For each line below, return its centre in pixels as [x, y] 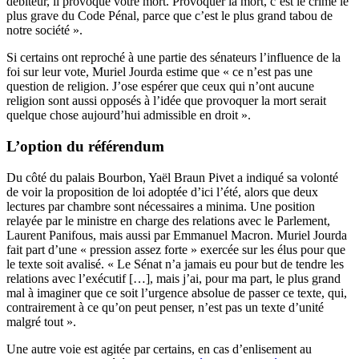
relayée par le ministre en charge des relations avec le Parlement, [168, 220]
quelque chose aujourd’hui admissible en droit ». [129, 115]
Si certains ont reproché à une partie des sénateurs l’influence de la [173, 58]
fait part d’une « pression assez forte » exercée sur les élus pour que [176, 249]
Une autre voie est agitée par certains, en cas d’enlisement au [159, 349]
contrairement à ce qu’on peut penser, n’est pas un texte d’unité [165, 307]
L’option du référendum [85, 146]
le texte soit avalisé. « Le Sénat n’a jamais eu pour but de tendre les [175, 264]
